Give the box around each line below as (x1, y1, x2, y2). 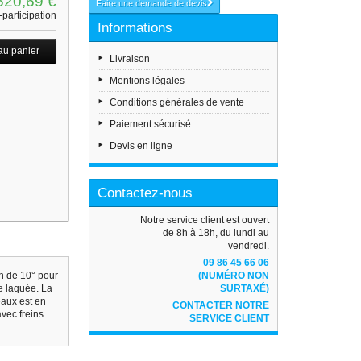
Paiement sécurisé (110, 118, 192, 130)
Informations (98, 20, 173, 35)
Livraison (110, 53, 151, 64)
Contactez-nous (98, 185, 193, 201)
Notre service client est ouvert (140, 214, 270, 226)
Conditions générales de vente (110, 97, 245, 108)
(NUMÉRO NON (198, 270, 270, 281)
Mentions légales (110, 75, 185, 86)
